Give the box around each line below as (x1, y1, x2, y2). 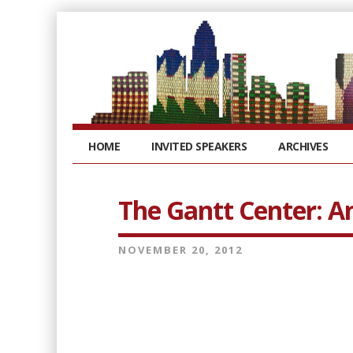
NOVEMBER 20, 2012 (118, 243, 243, 257)
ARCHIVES (278, 139, 328, 154)
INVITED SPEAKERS (151, 139, 247, 154)
